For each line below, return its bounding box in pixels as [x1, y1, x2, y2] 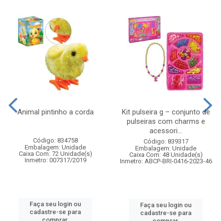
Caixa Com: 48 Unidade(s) [129, 150, 203, 158]
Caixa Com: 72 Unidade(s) [18, 149, 92, 157]
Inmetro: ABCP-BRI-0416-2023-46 [119, 157, 212, 165]
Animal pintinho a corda [17, 107, 94, 116]
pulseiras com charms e [126, 116, 205, 126]
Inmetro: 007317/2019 [24, 156, 86, 164]
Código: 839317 [143, 137, 188, 145]
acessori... [149, 126, 182, 135]
